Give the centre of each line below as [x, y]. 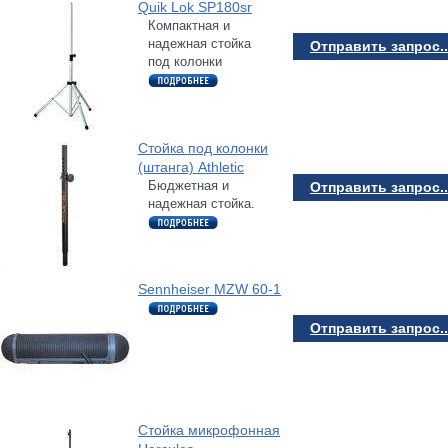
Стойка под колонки [203, 147]
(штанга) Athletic [191, 166]
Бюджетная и [188, 185]
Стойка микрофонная [209, 429]
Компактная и [189, 25]
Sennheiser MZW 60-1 [209, 288]
